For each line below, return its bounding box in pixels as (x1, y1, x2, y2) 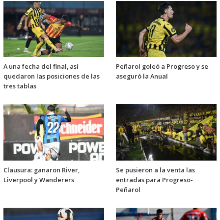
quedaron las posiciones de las (3, 72, 100, 81)
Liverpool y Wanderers (3, 175, 74, 184)
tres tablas (3, 82, 36, 91)
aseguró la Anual (116, 72, 168, 81)
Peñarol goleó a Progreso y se (116, 62, 208, 71)
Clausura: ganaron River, (3, 165, 80, 174)
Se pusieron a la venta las (116, 165, 195, 174)
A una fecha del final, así (3, 62, 79, 71)
